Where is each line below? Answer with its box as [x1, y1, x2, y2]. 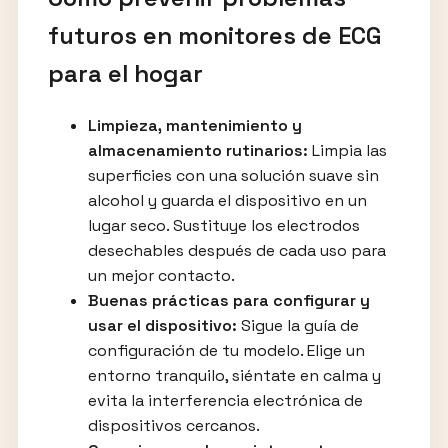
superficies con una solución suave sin [87, 164, 379, 186]
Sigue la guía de [236, 314, 359, 336]
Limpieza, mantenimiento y [87, 114, 302, 136]
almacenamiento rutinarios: [87, 139, 308, 161]
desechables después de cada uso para [87, 239, 386, 261]
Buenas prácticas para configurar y [87, 289, 370, 311]
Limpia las [307, 139, 387, 161]
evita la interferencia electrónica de [87, 389, 363, 411]
